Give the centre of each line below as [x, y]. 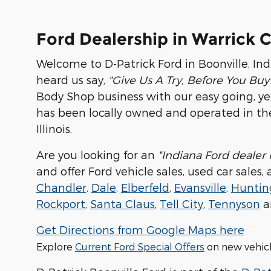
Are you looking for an [97, 155]
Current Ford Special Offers [140, 247]
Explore [56, 247]
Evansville [200, 188]
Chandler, [62, 188]
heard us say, [72, 80]
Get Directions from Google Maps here [140, 230]
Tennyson [234, 204]
